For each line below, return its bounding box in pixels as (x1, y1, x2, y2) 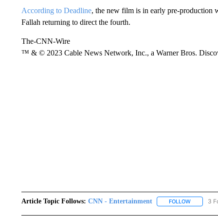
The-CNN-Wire (21, 37, 70, 45)
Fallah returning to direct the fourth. (21, 18, 130, 26)
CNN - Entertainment (88, 198, 152, 205)
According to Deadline (21, 6, 91, 15)
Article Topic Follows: (21, 198, 86, 205)
